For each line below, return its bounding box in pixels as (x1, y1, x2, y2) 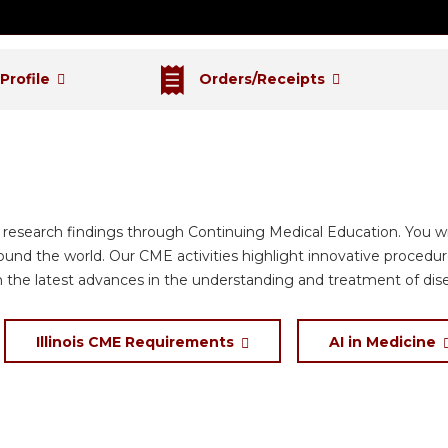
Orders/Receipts (198, 70, 325, 88)
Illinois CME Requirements (36, 332, 234, 351)
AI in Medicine (329, 332, 436, 351)
